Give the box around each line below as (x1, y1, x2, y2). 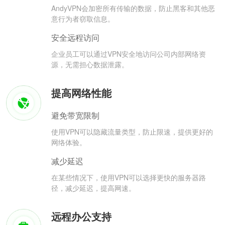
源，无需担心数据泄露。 (51, 59, 129, 70)
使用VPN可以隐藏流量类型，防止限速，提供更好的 (51, 127, 213, 137)
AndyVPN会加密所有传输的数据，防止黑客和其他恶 (51, 3, 215, 14)
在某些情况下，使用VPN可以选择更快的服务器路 (51, 172, 206, 183)
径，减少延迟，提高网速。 (51, 183, 136, 193)
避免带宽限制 (51, 109, 99, 122)
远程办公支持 (51, 209, 111, 224)
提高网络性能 (51, 85, 111, 100)
